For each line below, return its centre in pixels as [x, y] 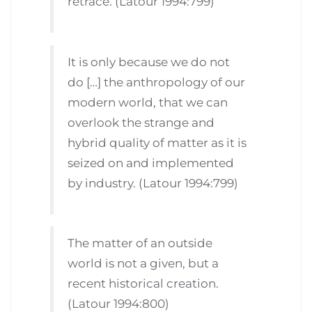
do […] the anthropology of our [157, 82]
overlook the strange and [141, 122]
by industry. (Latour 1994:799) [153, 183]
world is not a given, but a [143, 264]
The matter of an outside [140, 243]
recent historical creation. [143, 284]
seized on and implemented [151, 163]
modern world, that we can [148, 102]
